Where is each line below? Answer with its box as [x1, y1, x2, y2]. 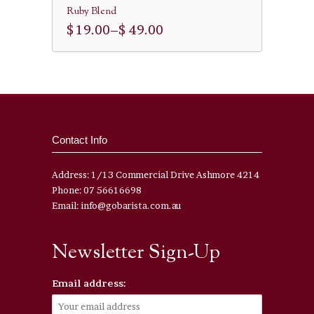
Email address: [52, 278, 125, 289]
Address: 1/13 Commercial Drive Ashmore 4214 [52, 169, 259, 181]
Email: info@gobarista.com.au [52, 200, 181, 212]
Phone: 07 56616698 [52, 184, 142, 196]
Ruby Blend [67, 5, 116, 20]
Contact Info [52, 134, 107, 146]
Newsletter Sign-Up [52, 239, 220, 268]
